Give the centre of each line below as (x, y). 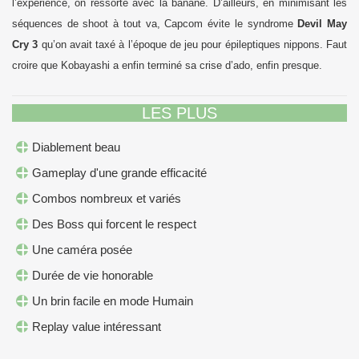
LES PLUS (179, 113)
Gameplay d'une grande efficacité (119, 173)
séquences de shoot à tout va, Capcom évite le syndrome (155, 24)
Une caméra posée (82, 250)
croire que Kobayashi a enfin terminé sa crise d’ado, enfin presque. (167, 66)
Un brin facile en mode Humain (113, 301)
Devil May (323, 24)
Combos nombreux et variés (107, 199)
